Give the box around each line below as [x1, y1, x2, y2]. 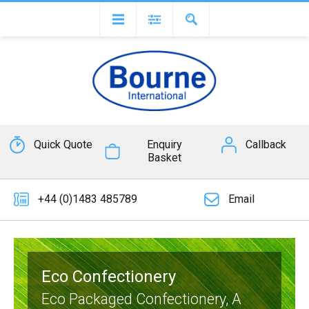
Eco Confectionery [41, 266, 176, 286]
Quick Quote [33, 138, 92, 152]
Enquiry [146, 138, 182, 152]
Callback [246, 138, 287, 152]
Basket [147, 151, 181, 165]
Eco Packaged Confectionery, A [41, 290, 241, 308]
